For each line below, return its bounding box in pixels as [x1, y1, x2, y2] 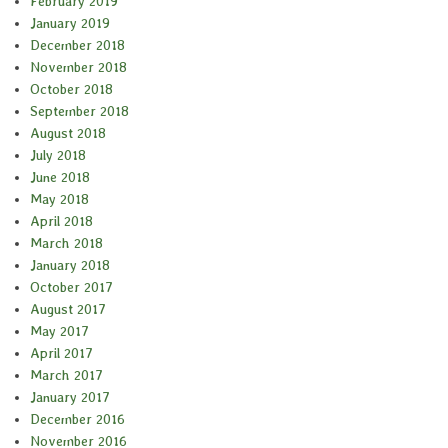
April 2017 [30, 345, 93, 362]
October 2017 [30, 279, 113, 296]
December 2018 [30, 37, 125, 54]
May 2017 [30, 323, 89, 340]
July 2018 [30, 147, 86, 164]
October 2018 [30, 81, 113, 98]
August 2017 [30, 301, 106, 318]
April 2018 [30, 213, 93, 230]
